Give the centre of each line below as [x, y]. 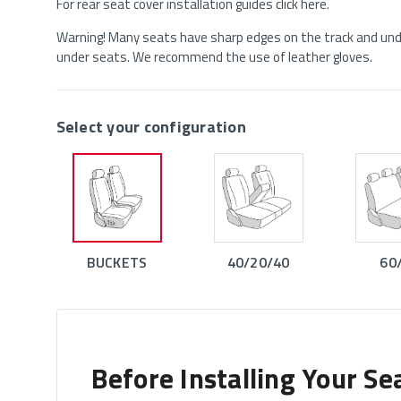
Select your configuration [151, 127]
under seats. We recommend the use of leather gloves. [214, 57]
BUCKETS [117, 263]
